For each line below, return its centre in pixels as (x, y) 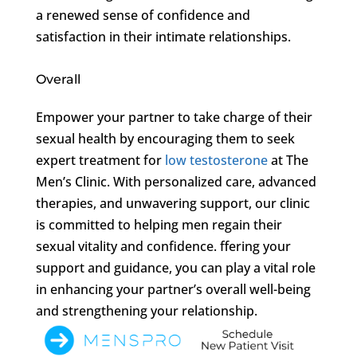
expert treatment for (100, 160)
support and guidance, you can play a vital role (175, 267)
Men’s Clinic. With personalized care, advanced (176, 181)
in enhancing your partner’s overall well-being (173, 289)
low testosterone (216, 160)
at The (288, 160)
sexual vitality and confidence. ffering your (163, 246)
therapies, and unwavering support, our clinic (173, 203)
